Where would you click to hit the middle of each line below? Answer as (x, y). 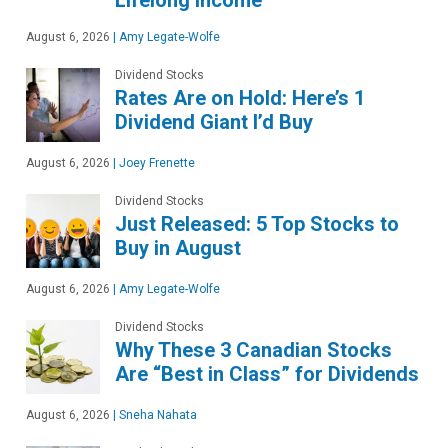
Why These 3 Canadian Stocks (253, 350)
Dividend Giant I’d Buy (214, 122)
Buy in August (178, 248)
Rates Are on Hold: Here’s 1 (240, 98)
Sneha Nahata (156, 415)
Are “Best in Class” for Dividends (267, 374)
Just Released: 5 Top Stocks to (257, 224)
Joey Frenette (155, 163)
